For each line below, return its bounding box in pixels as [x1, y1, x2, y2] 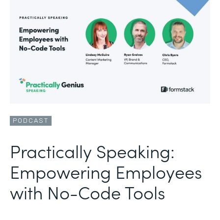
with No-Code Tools [10, 179, 165, 204]
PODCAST [13, 116, 49, 124]
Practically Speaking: [10, 137, 175, 163]
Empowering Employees [10, 158, 202, 184]
